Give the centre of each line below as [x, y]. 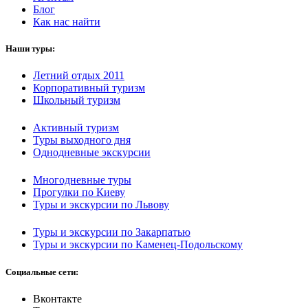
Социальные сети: [42, 272]
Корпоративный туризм [89, 87]
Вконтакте [57, 298]
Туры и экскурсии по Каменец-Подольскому [138, 245]
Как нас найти [67, 21]
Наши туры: [30, 48]
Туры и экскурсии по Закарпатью [112, 232]
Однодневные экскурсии [92, 153]
